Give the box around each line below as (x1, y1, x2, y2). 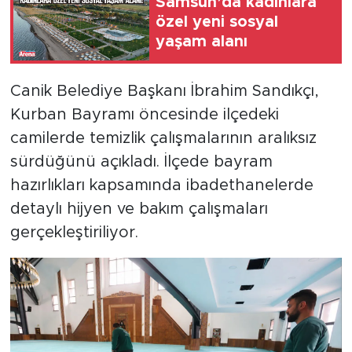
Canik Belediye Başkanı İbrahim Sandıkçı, (9, 82, 319, 99)
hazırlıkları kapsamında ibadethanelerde (9, 177, 313, 193)
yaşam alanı (156, 33, 247, 49)
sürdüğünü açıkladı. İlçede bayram (9, 153, 273, 170)
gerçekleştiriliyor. (9, 224, 138, 240)
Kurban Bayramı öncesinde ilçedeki (9, 106, 279, 123)
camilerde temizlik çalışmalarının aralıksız (9, 130, 317, 146)
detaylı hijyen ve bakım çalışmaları (9, 200, 268, 217)
